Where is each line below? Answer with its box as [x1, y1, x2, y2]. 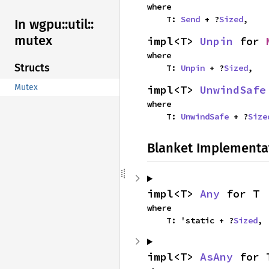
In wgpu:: [14, 16, 68, 33]
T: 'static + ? [166, 215, 234, 226]
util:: [68, 16, 94, 33]
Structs [14, 61, 50, 75]
